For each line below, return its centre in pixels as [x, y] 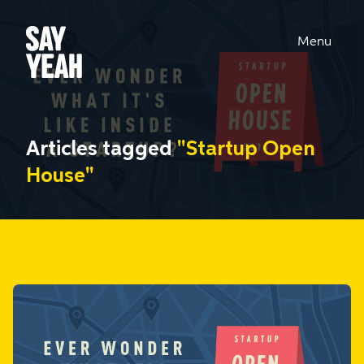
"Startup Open [246, 149]
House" [60, 176]
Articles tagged [102, 149]
